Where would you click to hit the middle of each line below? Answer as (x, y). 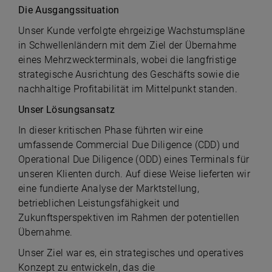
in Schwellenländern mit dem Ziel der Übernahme (127, 45)
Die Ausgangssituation (70, 10)
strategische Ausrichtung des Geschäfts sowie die (129, 74)
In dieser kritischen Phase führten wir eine (111, 130)
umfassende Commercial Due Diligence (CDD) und (129, 145)
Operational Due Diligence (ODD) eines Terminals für (134, 159)
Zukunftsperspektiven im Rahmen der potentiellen (129, 218)
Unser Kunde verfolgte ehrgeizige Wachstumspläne (132, 31)
